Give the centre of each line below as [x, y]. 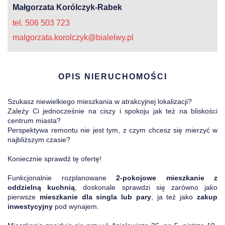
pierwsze [24, 197]
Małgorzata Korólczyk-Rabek [67, 7]
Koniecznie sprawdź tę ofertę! [54, 159]
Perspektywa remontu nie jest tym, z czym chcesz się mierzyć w [113, 130]
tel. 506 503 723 [41, 23]
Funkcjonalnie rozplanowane [62, 178]
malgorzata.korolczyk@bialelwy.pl [73, 37]
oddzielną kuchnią [41, 187]
